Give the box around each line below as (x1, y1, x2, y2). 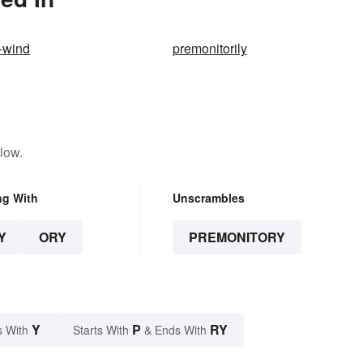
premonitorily (172, 39, 247, 58)
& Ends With (141, 322, 210, 339)
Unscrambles (172, 190, 245, 207)
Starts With (73, 322, 132, 339)
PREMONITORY (188, 228, 285, 247)
